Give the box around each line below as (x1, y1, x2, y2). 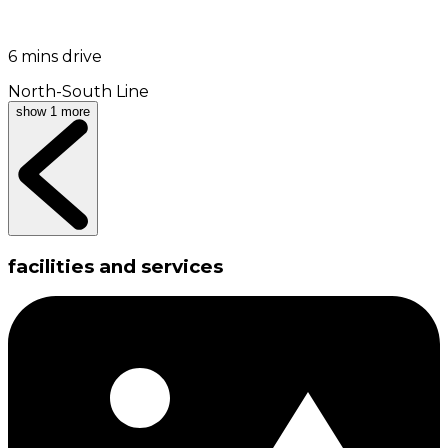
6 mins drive (8, 47, 102, 66)
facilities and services (8, 254, 223, 278)
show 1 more (16, 104, 90, 119)
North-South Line (8, 82, 149, 101)
